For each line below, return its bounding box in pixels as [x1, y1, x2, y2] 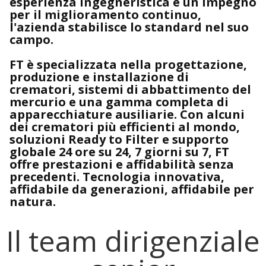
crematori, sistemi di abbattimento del [9, 81, 251, 97]
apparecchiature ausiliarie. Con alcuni [9, 106, 245, 122]
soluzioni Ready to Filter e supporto [9, 131, 229, 147]
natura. [9, 194, 56, 210]
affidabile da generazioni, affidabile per [9, 181, 254, 197]
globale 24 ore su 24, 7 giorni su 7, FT [9, 144, 229, 160]
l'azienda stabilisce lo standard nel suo [9, 19, 249, 35]
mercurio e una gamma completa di [9, 94, 229, 110]
